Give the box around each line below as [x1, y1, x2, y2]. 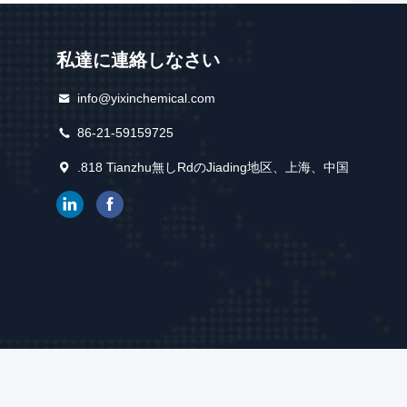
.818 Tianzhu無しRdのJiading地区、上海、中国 [76, 160, 349, 174]
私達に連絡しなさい [55, 50, 220, 70]
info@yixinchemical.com [76, 91, 215, 105]
